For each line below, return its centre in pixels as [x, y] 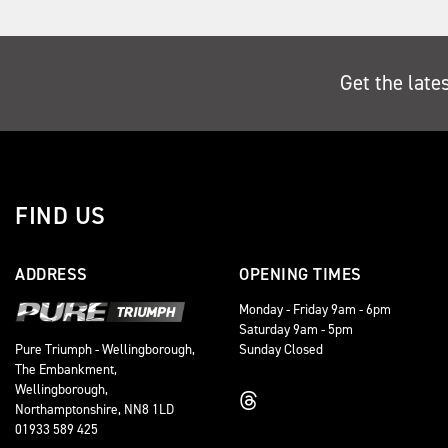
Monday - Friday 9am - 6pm [315, 309]
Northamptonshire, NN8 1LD [94, 409]
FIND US [60, 216]
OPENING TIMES [300, 274]
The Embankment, [66, 369]
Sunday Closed [281, 349]
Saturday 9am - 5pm [296, 329]
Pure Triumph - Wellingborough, [105, 349]
